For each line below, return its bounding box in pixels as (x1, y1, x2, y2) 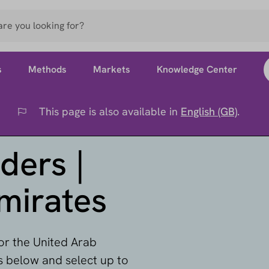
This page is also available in (39, 104, 181, 118)
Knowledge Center (156, 63, 237, 76)
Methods (28, 63, 67, 76)
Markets (92, 63, 130, 76)
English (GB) (181, 104, 237, 118)
